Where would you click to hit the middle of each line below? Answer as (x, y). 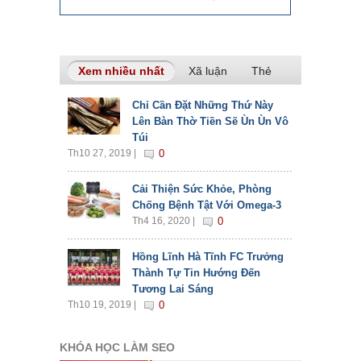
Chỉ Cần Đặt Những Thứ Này (203, 106)
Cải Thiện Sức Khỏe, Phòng (202, 189)
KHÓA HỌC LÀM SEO (117, 348)
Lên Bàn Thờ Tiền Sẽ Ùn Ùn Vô (210, 122)
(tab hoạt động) (207, 71)
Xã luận (208, 71)
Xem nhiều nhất (121, 71)
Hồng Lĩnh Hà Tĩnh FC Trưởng (208, 257)
